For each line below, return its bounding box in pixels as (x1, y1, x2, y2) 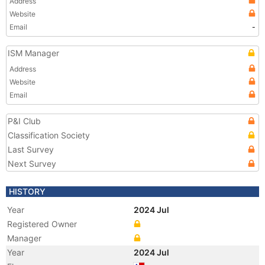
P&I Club (8, 116, 41, 126)
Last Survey (8, 144, 54, 154)
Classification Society (8, 130, 90, 140)
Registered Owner (7, 219, 77, 229)
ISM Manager (8, 48, 59, 58)
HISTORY (9, 186, 46, 196)
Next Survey (8, 159, 56, 169)
